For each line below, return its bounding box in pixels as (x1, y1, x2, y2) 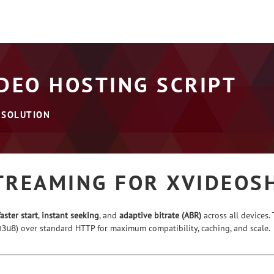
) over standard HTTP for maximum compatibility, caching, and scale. (16, 223, 270, 234)
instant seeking (42, 210, 99, 221)
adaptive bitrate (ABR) (119, 210, 201, 221)
